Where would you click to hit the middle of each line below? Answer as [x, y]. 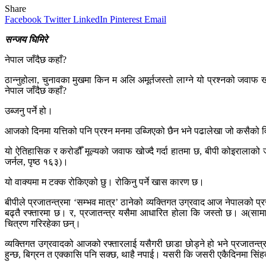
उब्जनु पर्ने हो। [29, 111]
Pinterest [126, 20]
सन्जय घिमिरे [26, 40]
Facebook [23, 20]
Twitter [57, 20]
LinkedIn [90, 20]
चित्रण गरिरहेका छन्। [43, 224]
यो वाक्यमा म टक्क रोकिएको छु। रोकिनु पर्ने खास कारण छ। [104, 182]
